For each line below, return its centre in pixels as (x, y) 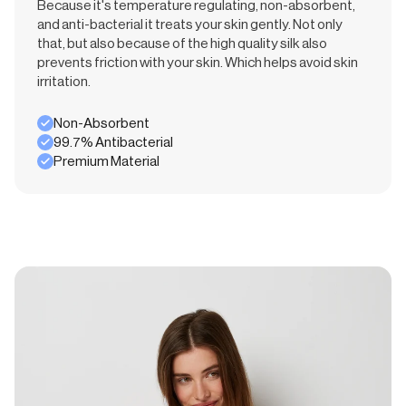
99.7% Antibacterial (113, 142)
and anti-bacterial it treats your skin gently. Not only (190, 24)
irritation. (64, 81)
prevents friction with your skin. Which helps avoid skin (198, 62)
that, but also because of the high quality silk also (182, 43)
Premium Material (106, 161)
